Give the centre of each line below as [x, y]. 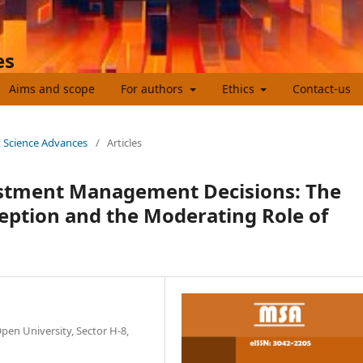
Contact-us [322, 88]
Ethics [239, 88]
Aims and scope [52, 88]
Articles [124, 142]
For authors [154, 88]
